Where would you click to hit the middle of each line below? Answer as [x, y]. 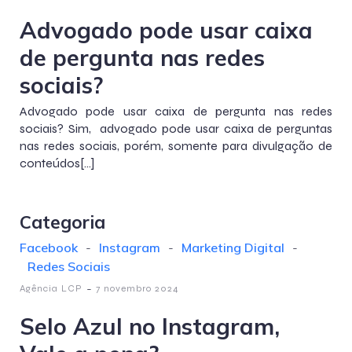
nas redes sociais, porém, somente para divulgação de [176, 146]
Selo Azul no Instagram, [150, 326]
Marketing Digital [233, 247]
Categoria [62, 222]
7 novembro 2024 [137, 288]
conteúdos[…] [57, 163]
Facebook [49, 247]
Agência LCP [51, 288]
